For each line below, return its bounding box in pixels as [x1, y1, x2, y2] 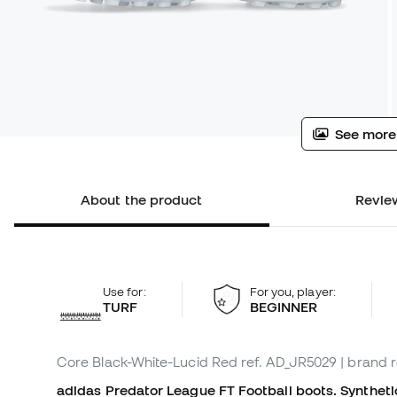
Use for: [103, 284, 146, 299]
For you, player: [249, 284, 336, 299]
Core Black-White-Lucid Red [57, 354, 238, 370]
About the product [81, 191, 203, 208]
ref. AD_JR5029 [241, 354, 338, 370]
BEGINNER [249, 298, 318, 315]
